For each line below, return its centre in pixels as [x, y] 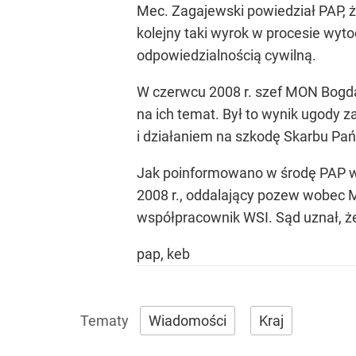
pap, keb [163, 254]
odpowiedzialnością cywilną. [226, 55]
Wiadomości [188, 321]
